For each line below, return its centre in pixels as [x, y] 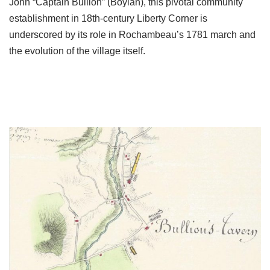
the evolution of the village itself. [77, 51]
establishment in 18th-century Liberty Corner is [108, 18]
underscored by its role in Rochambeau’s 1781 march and [132, 34]
